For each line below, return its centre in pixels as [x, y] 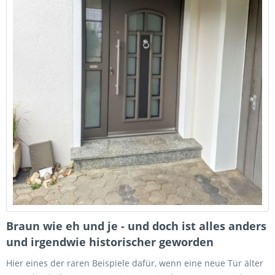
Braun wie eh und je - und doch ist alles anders [136, 226]
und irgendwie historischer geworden [110, 242]
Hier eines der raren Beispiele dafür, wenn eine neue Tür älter [135, 263]
